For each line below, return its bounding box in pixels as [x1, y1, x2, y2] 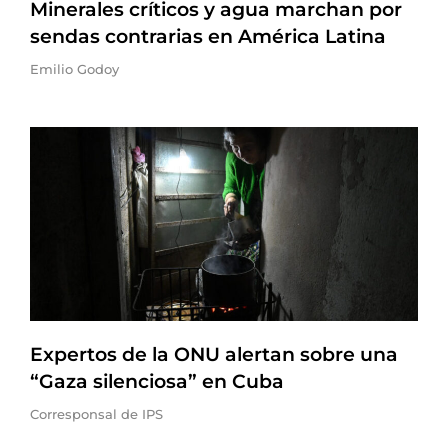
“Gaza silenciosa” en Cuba [30, 370, 284, 393]
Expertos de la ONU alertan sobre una [30, 343, 398, 366]
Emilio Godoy [30, 61, 119, 77]
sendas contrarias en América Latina [30, 25, 386, 48]
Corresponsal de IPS [30, 406, 163, 422]
